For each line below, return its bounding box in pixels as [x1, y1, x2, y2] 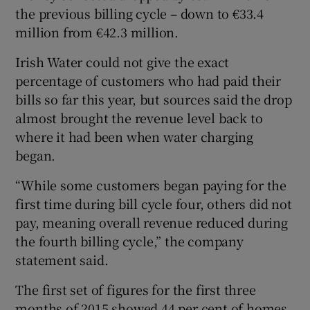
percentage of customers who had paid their [15, 71, 282, 89]
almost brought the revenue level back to [15, 108, 263, 127]
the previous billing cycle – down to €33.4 [15, 3, 264, 22]
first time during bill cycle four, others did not [15, 194, 292, 212]
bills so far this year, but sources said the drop [15, 89, 292, 108]
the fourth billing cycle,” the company [15, 231, 244, 250]
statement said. [15, 250, 109, 268]
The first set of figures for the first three [15, 280, 256, 298]
